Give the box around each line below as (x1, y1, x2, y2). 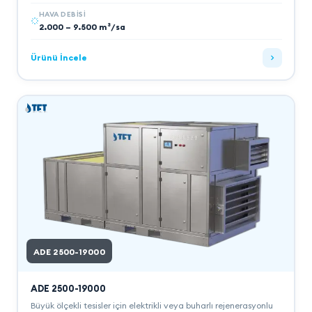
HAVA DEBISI (38, 9, 86, 19)
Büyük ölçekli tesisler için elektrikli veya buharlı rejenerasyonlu (30, 299, 273, 311)
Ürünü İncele (30, 52, 87, 63)
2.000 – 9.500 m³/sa (38, 21, 125, 32)
